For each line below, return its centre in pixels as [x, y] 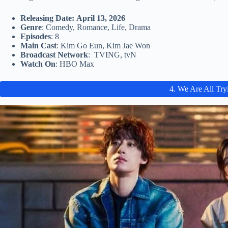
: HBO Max [75, 64]
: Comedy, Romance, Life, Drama [96, 27]
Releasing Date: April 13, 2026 [74, 18]
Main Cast [38, 46]
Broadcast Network [54, 55]
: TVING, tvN [112, 55]
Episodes [36, 37]
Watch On [38, 64]
